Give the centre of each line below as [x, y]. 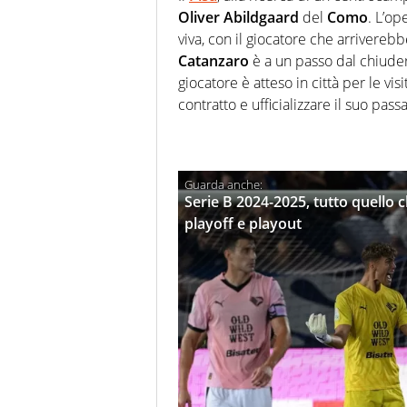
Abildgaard [261, 18]
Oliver [199, 18]
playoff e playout [243, 224]
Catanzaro [213, 61]
